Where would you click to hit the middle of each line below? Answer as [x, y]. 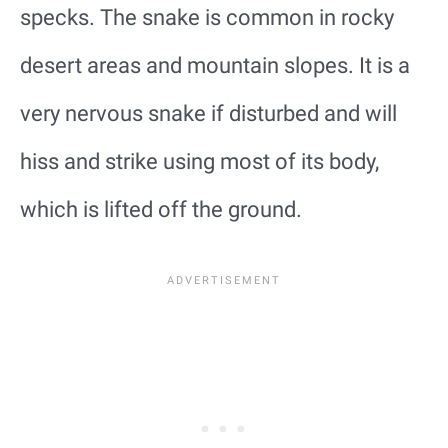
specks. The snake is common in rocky [207, 18]
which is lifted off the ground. [161, 210]
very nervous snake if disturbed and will [208, 114]
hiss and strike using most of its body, [199, 162]
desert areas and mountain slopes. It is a [215, 66]
